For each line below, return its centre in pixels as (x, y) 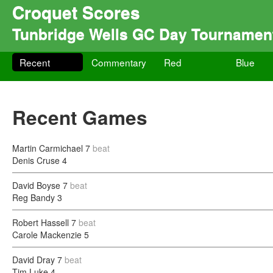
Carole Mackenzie (47, 235)
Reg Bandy (34, 197)
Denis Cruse (36, 160)
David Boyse (36, 185)
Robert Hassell (41, 222)
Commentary (119, 62)
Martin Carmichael (48, 148)
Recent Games (80, 117)
